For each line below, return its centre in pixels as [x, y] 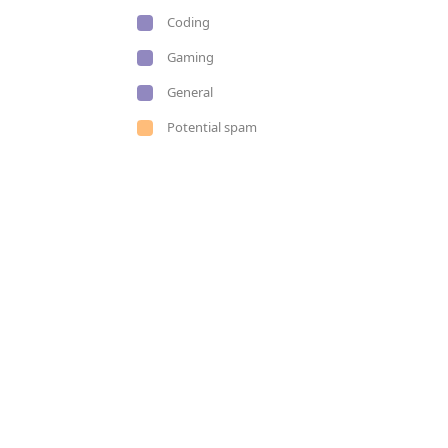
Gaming [190, 57]
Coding [188, 22]
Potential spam [212, 127]
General [190, 92]
